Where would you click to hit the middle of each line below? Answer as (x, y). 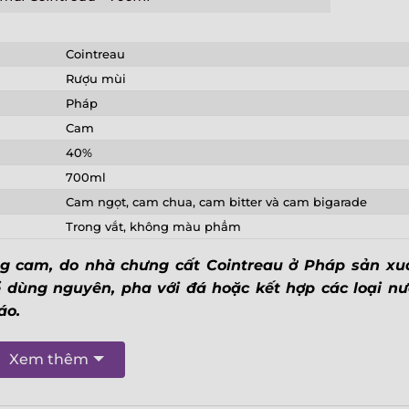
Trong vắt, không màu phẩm (153, 226)
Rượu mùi (95, 78)
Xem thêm (48, 359)
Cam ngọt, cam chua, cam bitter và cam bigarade (216, 201)
